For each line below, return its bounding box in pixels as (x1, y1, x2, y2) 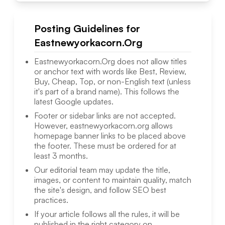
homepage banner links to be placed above (34, 131, 186, 141)
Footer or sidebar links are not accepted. (34, 110, 176, 121)
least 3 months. (34, 151, 88, 161)
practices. (34, 195, 68, 205)
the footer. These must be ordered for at (34, 141, 176, 151)
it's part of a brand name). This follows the (34, 86, 179, 97)
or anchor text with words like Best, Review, (34, 66, 186, 77)
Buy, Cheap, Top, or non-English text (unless (34, 76, 191, 87)
